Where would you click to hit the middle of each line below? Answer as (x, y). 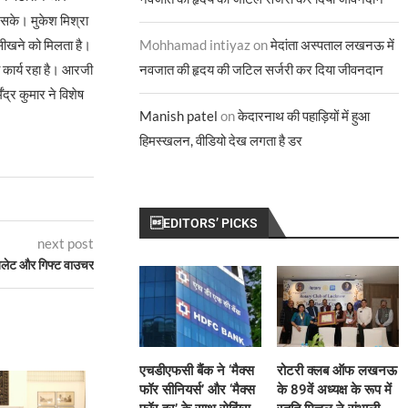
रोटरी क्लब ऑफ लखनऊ (337, 371)
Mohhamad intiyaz (195, 45)
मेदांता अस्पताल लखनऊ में (333, 45)
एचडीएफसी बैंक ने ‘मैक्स (197, 371)
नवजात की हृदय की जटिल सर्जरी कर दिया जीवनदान (262, 69)
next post (66, 243)
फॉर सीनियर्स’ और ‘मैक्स (198, 390)
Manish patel (179, 116)
